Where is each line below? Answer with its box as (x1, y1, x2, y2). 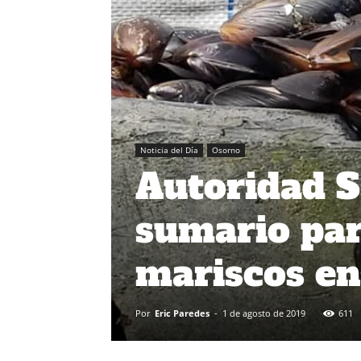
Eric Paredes (155, 306, 210, 319)
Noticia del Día (140, 143, 198, 156)
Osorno (212, 143, 240, 156)
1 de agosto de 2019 (222, 306, 305, 319)
